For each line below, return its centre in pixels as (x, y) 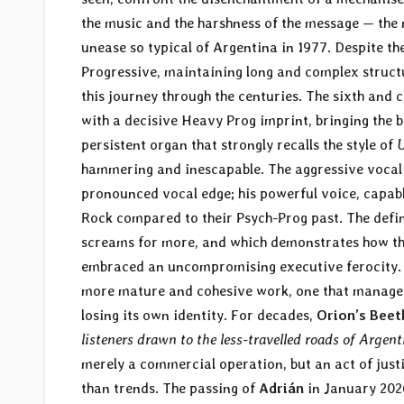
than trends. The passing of (170, 389)
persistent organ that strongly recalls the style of (239, 145)
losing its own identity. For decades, (199, 316)
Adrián (281, 389)
